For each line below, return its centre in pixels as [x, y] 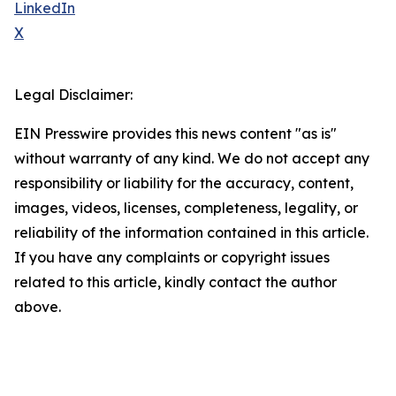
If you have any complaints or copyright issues [172, 258]
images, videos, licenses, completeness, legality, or [186, 208]
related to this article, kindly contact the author [175, 282]
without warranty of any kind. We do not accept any [192, 159]
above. [38, 307]
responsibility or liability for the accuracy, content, [184, 183]
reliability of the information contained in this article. [191, 233]
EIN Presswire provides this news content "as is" [175, 134]
